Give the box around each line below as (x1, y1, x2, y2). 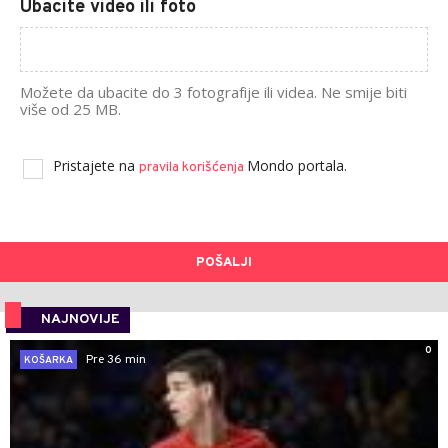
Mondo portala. (247, 156, 347, 175)
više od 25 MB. (20, 99, 121, 119)
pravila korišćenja (139, 159, 247, 176)
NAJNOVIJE (41, 311, 120, 328)
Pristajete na (53, 156, 139, 175)
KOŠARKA (24, 354, 73, 367)
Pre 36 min (86, 351, 146, 368)
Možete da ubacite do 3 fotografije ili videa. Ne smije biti (20, 82, 407, 102)
